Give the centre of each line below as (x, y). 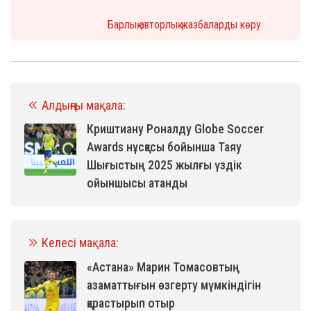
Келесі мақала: (80, 242)
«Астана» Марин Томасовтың (163, 267)
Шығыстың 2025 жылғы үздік (165, 165)
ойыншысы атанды (137, 183)
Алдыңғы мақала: (84, 105)
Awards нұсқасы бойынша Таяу (164, 146)
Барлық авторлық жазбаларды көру (184, 24)
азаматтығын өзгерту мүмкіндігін (174, 285)
